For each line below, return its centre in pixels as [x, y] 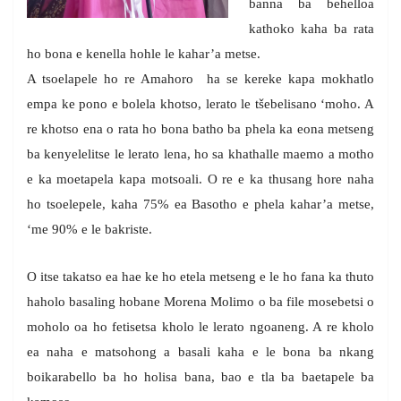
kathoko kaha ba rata [311, 28]
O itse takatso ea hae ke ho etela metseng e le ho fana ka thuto [200, 276]
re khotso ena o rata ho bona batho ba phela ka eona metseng [200, 128]
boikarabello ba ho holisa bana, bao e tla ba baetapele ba [200, 376]
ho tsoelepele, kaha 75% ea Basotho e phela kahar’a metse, [200, 204]
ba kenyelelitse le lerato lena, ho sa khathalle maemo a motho [200, 154]
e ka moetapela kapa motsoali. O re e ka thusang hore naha [200, 179]
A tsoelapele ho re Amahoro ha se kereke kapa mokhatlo [200, 78]
